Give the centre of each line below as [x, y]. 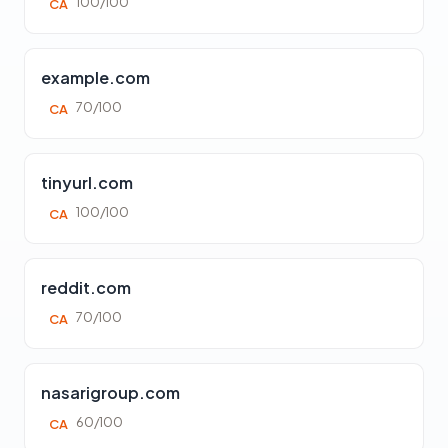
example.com [95, 77]
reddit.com [86, 287]
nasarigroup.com [110, 392]
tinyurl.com [87, 182]
